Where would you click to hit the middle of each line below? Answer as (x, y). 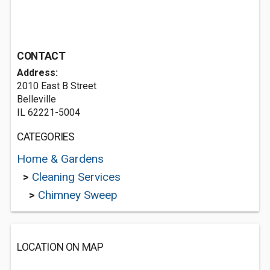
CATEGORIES (46, 137)
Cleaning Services (76, 177)
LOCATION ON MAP (60, 247)
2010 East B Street (57, 86)
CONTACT (41, 56)
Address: (37, 73)
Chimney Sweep (78, 195)
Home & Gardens (60, 159)
